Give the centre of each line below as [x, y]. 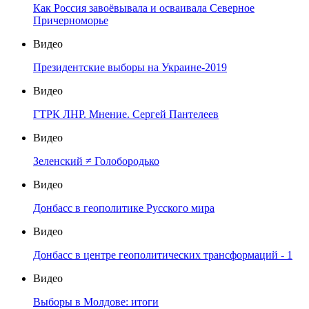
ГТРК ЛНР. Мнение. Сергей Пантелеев [126, 114]
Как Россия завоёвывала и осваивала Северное [144, 8]
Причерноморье [71, 21]
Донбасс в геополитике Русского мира [124, 208]
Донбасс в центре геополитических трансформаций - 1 [163, 255]
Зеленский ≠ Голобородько [96, 161]
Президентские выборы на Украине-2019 [130, 68]
